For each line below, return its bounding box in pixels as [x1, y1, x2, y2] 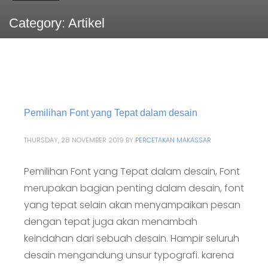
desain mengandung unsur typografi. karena [24, 248, 234, 262]
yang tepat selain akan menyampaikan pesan [24, 198, 240, 212]
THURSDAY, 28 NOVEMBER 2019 [24, 135, 124, 145]
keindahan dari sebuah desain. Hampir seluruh [24, 232, 239, 245]
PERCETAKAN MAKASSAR [135, 135, 211, 145]
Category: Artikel [9, 16, 105, 31]
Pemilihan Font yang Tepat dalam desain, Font [24, 165, 240, 178]
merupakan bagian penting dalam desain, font [24, 181, 244, 195]
